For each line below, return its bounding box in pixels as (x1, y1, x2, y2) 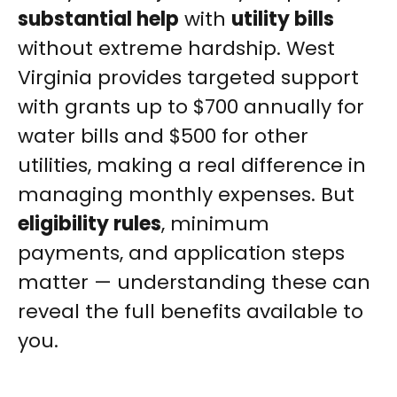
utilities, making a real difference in (18, 152, 366, 179)
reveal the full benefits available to (18, 298, 363, 325)
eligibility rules (18, 210, 161, 237)
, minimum (161, 210, 269, 237)
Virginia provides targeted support (18, 64, 359, 91)
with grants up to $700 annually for (18, 93, 364, 121)
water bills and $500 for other (18, 122, 308, 150)
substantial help (18, 5, 179, 33)
